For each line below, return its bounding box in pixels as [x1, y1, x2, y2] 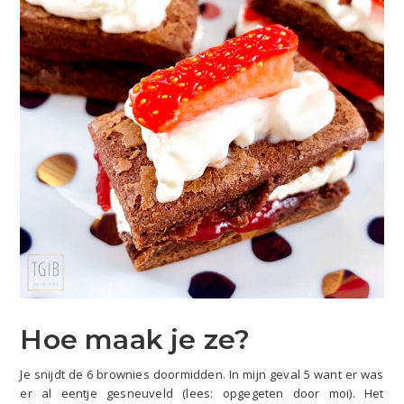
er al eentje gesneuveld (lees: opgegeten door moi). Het [20, 385, 384, 402]
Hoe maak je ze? [20, 323, 251, 357]
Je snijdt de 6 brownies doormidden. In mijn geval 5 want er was [20, 366, 384, 383]
